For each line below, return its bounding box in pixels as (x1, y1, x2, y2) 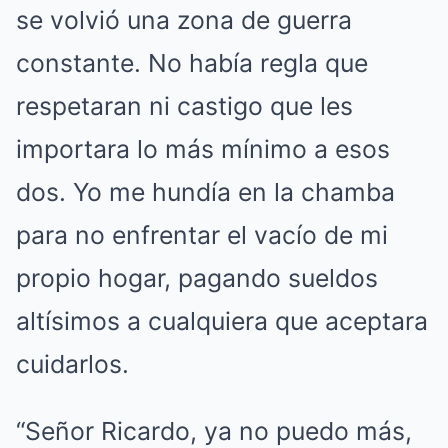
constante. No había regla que (16, 48, 368, 78)
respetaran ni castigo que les (16, 91, 353, 121)
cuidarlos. (16, 349, 129, 379)
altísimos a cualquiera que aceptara (16, 306, 428, 336)
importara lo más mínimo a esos (16, 134, 390, 164)
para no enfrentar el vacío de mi (16, 220, 388, 250)
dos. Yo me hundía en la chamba (16, 177, 395, 207)
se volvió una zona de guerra (16, 5, 352, 35)
